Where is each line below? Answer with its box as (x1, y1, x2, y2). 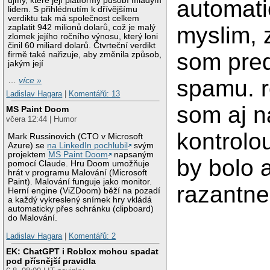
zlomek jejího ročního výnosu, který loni (8, 31, 159, 41)
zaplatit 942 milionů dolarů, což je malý (8, 22, 156, 32)
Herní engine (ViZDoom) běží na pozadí (8, 186, 161, 196)
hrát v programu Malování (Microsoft (8, 168, 148, 178)
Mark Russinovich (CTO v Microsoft (8, 132, 143, 142)
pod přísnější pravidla (6, 256, 96, 266)
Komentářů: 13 (69, 89, 121, 98)
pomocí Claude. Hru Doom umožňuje (8, 159, 150, 169)
